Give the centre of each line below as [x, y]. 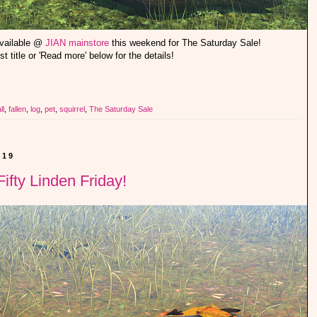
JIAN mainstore [77, 43]
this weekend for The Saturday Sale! [185, 43]
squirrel [72, 109]
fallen [17, 109]
